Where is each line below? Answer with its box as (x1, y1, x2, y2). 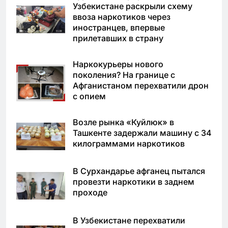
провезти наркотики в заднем (73, 177, 194, 187)
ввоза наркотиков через (73, 11, 170, 22)
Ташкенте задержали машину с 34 (73, 127, 212, 138)
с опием (73, 91, 106, 101)
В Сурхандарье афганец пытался (73, 166, 205, 177)
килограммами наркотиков (73, 138, 185, 149)
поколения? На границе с (73, 69, 175, 80)
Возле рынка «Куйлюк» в (73, 117, 174, 127)
